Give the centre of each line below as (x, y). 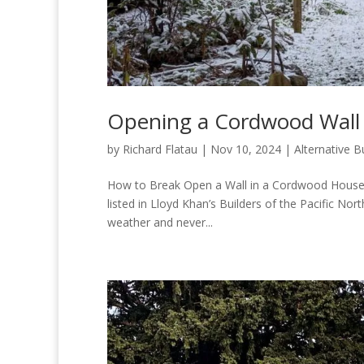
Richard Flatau (160, 149)
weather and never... (160, 223)
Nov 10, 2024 (246, 149)
